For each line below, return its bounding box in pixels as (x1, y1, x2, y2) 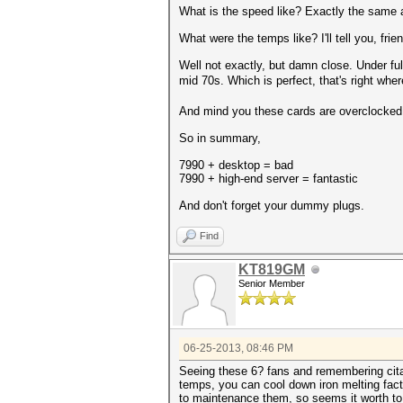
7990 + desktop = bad (179, 158, 293, 173)
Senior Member (238, 278, 305, 290)
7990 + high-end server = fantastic (179, 172, 358, 186)
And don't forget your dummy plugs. (179, 199, 364, 213)
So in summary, (179, 131, 261, 146)
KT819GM (238, 262, 305, 278)
